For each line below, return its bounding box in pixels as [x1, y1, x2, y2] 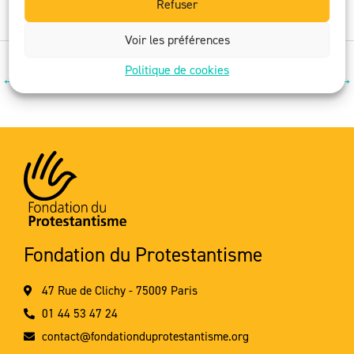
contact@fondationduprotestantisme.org [41, 329, 249, 345]
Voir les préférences [124, 32, 230, 47]
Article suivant [249, 70, 338, 87]
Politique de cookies [125, 61, 229, 77]
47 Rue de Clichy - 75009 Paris [41, 283, 198, 299]
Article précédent [16, 70, 122, 87]
